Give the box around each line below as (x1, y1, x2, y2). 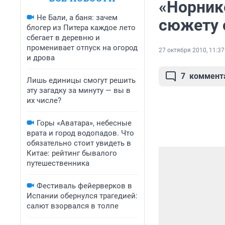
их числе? (27, 96, 61, 105)
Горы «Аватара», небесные (37, 119, 132, 128)
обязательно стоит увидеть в (27, 139, 131, 148)
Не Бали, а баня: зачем (37, 13, 118, 22)
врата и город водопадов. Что (27, 129, 134, 138)
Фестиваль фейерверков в (37, 181, 132, 190)
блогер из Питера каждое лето (27, 23, 136, 32)
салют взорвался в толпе (27, 201, 119, 210)
